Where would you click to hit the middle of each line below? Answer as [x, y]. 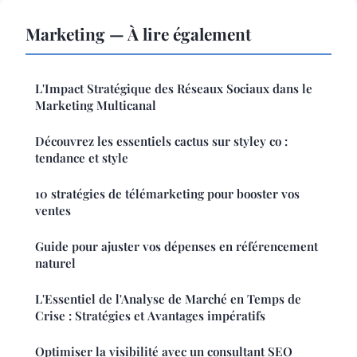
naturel [55, 263]
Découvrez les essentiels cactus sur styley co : [161, 141]
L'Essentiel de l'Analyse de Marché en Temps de [168, 299]
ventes [53, 211]
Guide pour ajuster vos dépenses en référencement [177, 247]
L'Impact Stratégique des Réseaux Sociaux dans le [174, 89]
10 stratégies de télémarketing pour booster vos [167, 194]
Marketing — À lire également [138, 34]
